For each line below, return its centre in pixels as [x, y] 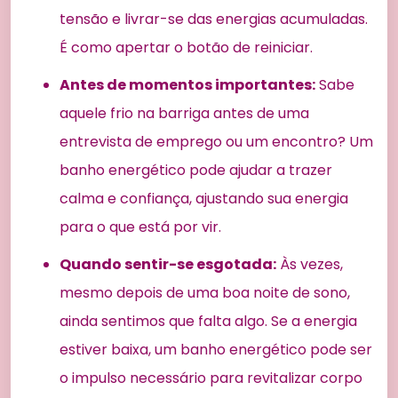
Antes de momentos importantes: [187, 84]
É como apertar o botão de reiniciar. [186, 47]
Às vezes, [310, 264]
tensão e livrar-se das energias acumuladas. [214, 19]
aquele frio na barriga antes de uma [184, 113]
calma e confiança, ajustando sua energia [204, 198]
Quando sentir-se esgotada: [168, 264]
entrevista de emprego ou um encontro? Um [216, 141]
